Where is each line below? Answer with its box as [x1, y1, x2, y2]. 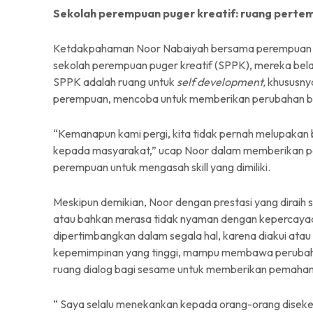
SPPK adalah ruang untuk [53, 75, 177, 89]
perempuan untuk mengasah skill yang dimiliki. [53, 160, 270, 174]
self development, [177, 75, 268, 89]
